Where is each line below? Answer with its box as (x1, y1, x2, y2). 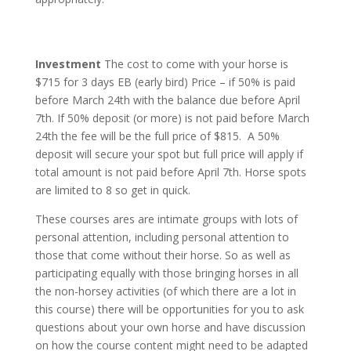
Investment (34, 56, 104, 71)
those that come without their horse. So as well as (34, 248, 291, 262)
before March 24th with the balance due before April (34, 92, 300, 107)
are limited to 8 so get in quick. (34, 183, 190, 197)
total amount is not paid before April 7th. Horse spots (34, 165, 306, 179)
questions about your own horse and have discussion (34, 320, 306, 335)
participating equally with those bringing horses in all (34, 266, 299, 280)
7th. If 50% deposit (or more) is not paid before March (34, 110, 309, 125)
